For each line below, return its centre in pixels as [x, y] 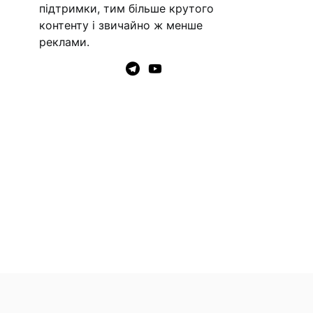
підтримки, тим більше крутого [126, 9]
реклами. [64, 42]
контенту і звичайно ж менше [121, 26]
